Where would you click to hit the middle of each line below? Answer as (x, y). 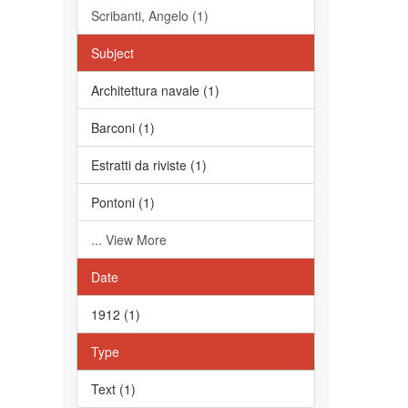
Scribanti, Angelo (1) (149, 15)
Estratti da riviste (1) (148, 165)
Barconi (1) (122, 127)
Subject (112, 53)
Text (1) (113, 389)
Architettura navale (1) (155, 90)
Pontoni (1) (122, 202)
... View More (128, 240)
